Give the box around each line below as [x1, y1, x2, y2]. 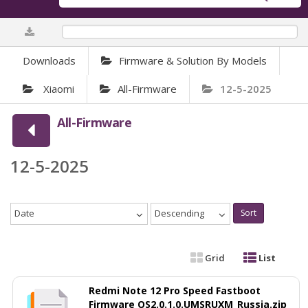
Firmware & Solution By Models [119, 54, 267, 68]
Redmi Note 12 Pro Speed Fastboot [89, 284, 261, 298]
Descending [155, 207, 204, 220]
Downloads [23, 54, 76, 68]
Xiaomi [41, 82, 74, 96]
